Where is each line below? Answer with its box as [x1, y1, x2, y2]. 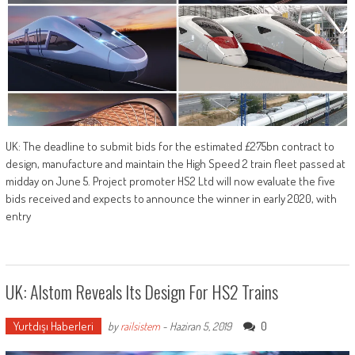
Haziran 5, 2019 [169, 319, 231, 333]
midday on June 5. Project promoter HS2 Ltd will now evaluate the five [5, 173, 335, 189]
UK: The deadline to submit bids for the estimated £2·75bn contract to [5, 138, 334, 154]
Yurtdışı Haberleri [13, 318, 94, 334]
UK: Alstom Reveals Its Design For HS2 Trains [5, 278, 278, 304]
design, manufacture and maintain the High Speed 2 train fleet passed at [5, 155, 345, 171]
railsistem [120, 319, 160, 333]
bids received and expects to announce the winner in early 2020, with [5, 190, 337, 206]
